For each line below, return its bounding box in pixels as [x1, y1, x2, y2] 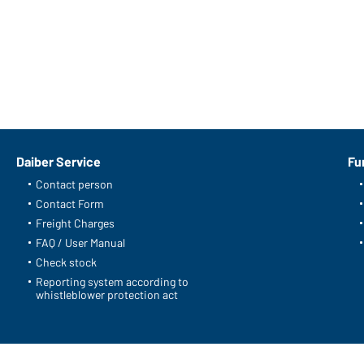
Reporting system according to [36, 275, 188, 289]
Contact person [36, 177, 113, 192]
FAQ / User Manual [36, 236, 125, 250]
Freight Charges [36, 216, 115, 231]
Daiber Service [16, 154, 101, 170]
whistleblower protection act [36, 288, 178, 302]
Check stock [36, 255, 97, 270]
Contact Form [36, 197, 104, 211]
